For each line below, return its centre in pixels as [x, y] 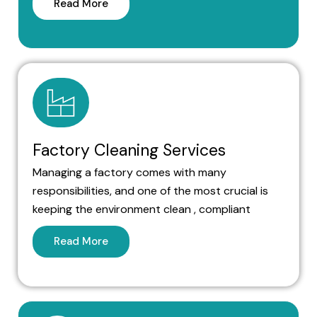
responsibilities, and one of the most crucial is [150, 191]
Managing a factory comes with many [129, 172]
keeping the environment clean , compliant [142, 209]
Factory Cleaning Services [129, 150]
